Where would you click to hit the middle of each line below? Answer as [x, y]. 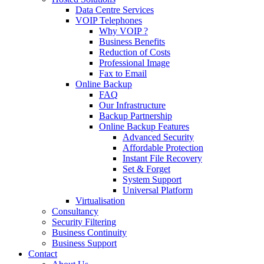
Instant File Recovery [162, 158]
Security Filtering [84, 222]
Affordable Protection [163, 148]
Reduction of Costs [135, 52]
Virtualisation [100, 201]
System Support [152, 179]
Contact [43, 254]
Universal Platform [158, 190]
